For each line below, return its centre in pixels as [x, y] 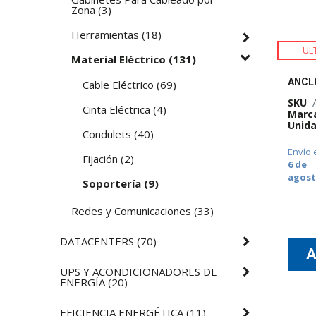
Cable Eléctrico [119, 84]
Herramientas [105, 34]
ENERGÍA [83, 282]
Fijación [101, 158]
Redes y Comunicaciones [132, 211]
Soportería [112, 183]
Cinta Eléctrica [117, 109]
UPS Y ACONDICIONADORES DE [139, 271]
